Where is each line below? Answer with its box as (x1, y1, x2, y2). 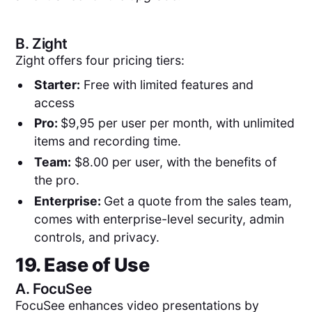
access (33, 95, 75, 110)
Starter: (33, 77, 80, 92)
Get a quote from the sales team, (103, 193, 292, 208)
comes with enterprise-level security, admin (33, 211, 284, 226)
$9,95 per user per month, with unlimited (60, 116, 295, 131)
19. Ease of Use (15, 253, 150, 277)
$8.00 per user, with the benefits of (70, 155, 276, 170)
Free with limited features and (79, 77, 253, 92)
